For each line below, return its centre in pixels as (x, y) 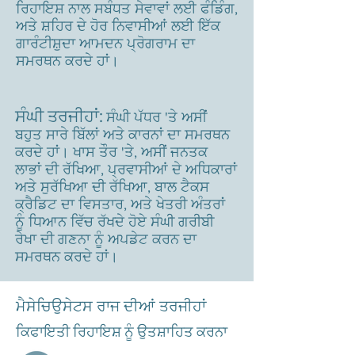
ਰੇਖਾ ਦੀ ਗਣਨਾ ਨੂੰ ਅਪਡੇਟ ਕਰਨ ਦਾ (106, 239)
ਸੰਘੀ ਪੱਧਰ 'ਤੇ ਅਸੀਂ (157, 117)
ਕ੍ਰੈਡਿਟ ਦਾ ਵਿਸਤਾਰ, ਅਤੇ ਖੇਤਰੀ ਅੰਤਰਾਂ (120, 204)
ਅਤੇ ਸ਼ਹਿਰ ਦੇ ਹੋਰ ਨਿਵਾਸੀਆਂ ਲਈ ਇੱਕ (118, 26)
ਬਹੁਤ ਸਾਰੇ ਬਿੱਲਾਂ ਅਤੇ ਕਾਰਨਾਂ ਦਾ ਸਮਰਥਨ (122, 135)
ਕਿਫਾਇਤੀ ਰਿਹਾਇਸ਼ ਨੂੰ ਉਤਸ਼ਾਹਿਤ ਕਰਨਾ (122, 332)
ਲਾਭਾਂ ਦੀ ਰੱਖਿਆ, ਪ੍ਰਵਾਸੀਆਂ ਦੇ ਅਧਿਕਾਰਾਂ (126, 170)
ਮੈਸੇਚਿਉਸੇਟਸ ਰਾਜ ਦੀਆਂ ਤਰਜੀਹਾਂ (111, 306)
